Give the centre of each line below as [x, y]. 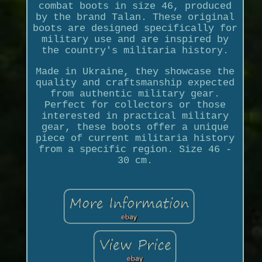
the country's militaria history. [135, 51]
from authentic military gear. [135, 94]
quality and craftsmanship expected [135, 83]
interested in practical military [135, 116]
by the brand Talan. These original [135, 18]
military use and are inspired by [135, 40]
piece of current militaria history [135, 139]
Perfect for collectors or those [135, 105]
